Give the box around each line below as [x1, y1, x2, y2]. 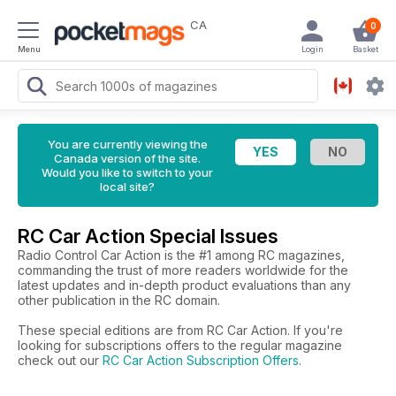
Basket [352, 44, 378, 54]
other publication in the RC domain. [18, 293, 220, 308]
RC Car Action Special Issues [18, 225, 278, 247]
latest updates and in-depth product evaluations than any [18, 278, 351, 293]
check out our [18, 353, 103, 368]
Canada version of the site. [54, 151, 201, 165]
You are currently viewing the [47, 137, 208, 151]
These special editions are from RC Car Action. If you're [18, 323, 343, 338]
